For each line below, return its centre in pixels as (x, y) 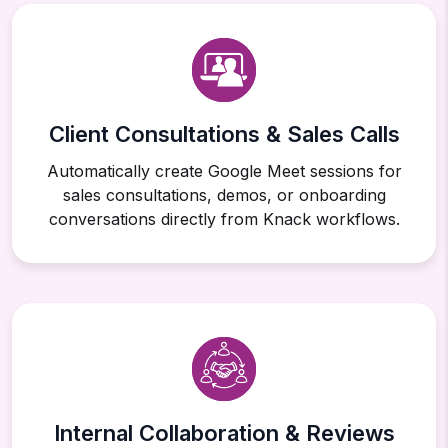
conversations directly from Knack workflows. (224, 219)
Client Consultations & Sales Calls (224, 134)
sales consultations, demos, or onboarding (224, 195)
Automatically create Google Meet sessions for (224, 171)
